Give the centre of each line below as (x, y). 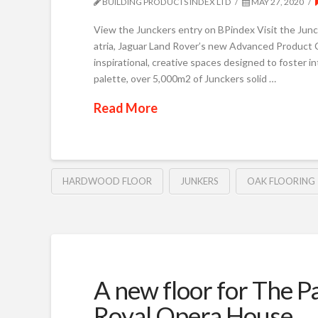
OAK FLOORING (281, 181)
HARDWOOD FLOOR (107, 181)
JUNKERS (199, 181)
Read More (126, 108)
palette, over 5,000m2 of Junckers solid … (185, 78)
